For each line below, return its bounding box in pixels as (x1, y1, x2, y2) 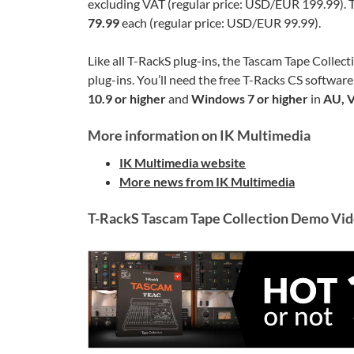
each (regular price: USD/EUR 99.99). (119, 15, 321, 30)
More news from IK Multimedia (119, 174, 295, 189)
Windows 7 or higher (191, 91, 308, 106)
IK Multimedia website (119, 155, 246, 170)
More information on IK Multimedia (88, 126, 311, 144)
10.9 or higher (88, 91, 166, 106)
